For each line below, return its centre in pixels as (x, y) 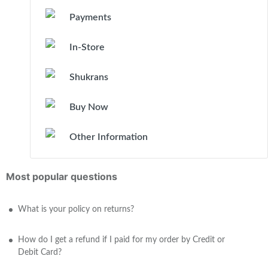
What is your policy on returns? (76, 209)
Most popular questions (62, 176)
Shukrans (89, 77)
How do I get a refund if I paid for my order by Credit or (121, 240)
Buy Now (89, 107)
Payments (90, 17)
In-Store (87, 47)
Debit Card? (40, 252)
